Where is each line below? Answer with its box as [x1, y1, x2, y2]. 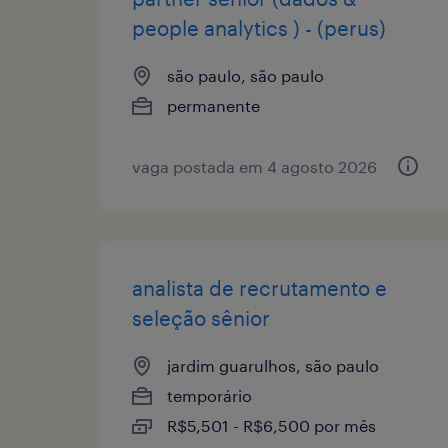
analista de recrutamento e [132, 275, 387, 300]
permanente [167, 95, 260, 115]
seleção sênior [132, 305, 270, 330]
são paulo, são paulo [167, 65, 324, 85]
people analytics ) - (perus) [132, 15, 386, 40]
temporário [167, 385, 252, 405]
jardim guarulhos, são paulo [167, 355, 379, 375]
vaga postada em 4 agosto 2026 [132, 156, 377, 176]
